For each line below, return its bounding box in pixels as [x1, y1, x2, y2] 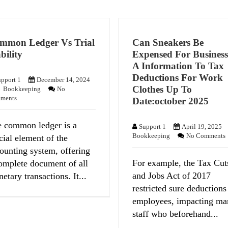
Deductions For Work [132, 72, 223, 83]
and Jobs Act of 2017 [132, 170, 211, 181]
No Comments [186, 131, 226, 139]
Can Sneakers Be [132, 37, 204, 48]
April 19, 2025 [182, 122, 222, 130]
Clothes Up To [132, 84, 192, 95]
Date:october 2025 [132, 96, 209, 107]
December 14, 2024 [37, 75, 91, 83]
